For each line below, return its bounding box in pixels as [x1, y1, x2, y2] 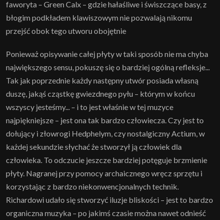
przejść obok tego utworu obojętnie [6, 26, 126, 35]
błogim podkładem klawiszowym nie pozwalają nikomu [6, 12, 192, 22]
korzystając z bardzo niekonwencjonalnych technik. [6, 181, 179, 191]
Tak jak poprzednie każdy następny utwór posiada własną [6, 75, 198, 85]
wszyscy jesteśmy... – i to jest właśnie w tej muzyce [6, 102, 173, 111]
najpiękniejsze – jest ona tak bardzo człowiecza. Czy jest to [6, 115, 204, 125]
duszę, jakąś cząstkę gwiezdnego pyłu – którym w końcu [6, 88, 195, 98]
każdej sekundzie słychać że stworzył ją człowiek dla [6, 141, 182, 151]
